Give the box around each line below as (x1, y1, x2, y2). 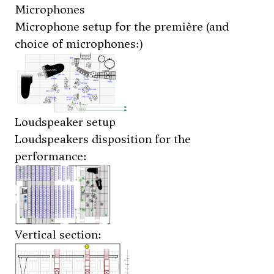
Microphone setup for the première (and (15, 18, 229, 35)
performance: (15, 148, 87, 165)
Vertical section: (15, 226, 102, 243)
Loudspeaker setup (15, 114, 116, 130)
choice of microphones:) (15, 35, 143, 52)
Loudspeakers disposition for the (15, 131, 191, 147)
